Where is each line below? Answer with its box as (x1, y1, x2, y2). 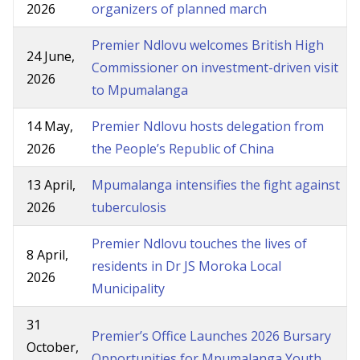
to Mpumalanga (92, 81, 188, 100)
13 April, (27, 176, 76, 194)
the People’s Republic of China (92, 140, 274, 158)
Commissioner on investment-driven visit (92, 59, 338, 77)
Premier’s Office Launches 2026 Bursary (92, 327, 331, 346)
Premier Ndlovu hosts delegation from (92, 117, 324, 136)
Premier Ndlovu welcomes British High (92, 36, 324, 55)
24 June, (27, 47, 75, 66)
